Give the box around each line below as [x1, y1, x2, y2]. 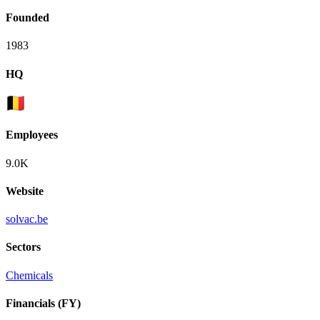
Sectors [6, 241, 41, 254]
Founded [6, 11, 49, 24]
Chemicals [6, 269, 53, 281]
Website [6, 184, 44, 197]
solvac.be [6, 213, 48, 226]
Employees [6, 129, 58, 141]
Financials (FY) [6, 296, 81, 309]
